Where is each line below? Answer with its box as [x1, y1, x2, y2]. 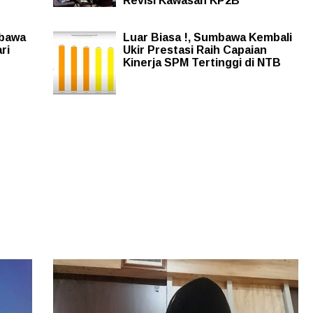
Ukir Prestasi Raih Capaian [122, 43, 267, 56]
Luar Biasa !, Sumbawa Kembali [122, 31, 292, 43]
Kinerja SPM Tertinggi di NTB [122, 56, 281, 68]
